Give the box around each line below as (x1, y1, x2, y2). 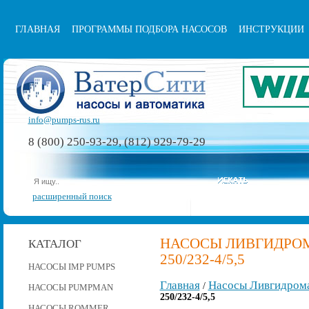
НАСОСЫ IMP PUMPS (28, 261, 115, 272)
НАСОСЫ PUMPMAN (28, 282, 113, 292)
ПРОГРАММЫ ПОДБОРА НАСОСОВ (71, 24, 227, 34)
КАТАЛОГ (28, 237, 81, 250)
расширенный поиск (32, 191, 112, 201)
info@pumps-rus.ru (28, 114, 100, 125)
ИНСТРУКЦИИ (238, 24, 304, 34)
